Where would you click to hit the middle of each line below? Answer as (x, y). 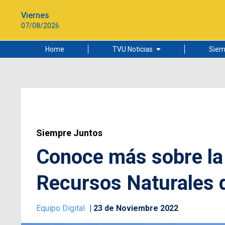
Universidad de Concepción (138, 122)
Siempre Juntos (69, 133)
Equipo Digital (62, 208)
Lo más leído (115, 72)
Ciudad (106, 89)
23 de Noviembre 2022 (136, 208)
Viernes (35, 15)
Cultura (107, 105)
